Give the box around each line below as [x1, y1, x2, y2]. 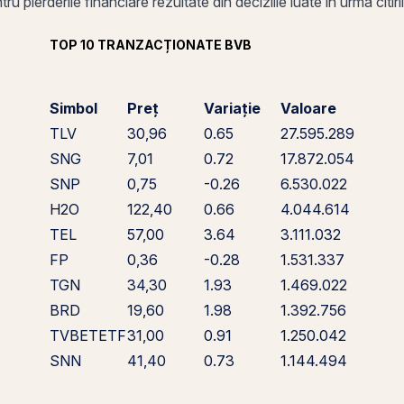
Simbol [50, 99, 98, 117]
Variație [203, 99, 261, 117]
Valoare [280, 99, 337, 117]
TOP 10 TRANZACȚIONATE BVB [50, 37, 252, 52]
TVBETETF [50, 326, 127, 344]
